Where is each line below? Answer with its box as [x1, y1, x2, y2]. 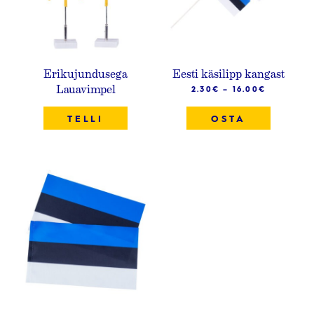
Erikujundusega [43, 65, 128, 81]
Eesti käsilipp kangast [172, 65, 285, 81]
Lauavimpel [55, 81, 116, 96]
